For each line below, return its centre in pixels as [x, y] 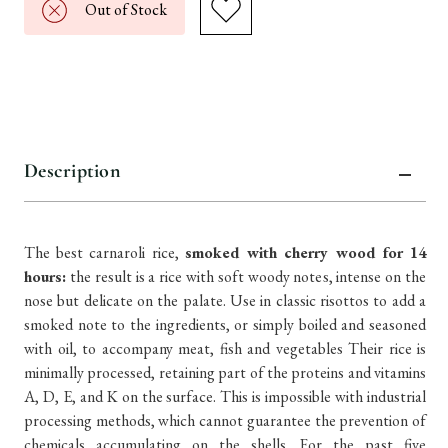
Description [72, 171]
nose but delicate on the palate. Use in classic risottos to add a [225, 300]
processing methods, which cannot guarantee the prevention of [225, 420]
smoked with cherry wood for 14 [305, 252]
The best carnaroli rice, [104, 252]
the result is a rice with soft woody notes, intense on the [246, 276]
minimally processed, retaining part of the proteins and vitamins [225, 372]
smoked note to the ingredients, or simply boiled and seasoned [225, 324]
